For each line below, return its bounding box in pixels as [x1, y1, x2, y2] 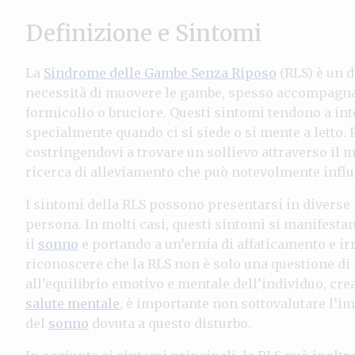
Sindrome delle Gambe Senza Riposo [44, 64, 277, 81]
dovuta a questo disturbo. [89, 315, 251, 331]
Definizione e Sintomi [25, 18, 261, 48]
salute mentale [25, 295, 120, 311]
